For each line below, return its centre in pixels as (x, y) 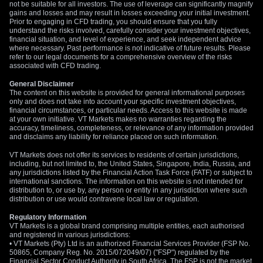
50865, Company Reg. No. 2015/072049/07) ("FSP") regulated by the (119, 252)
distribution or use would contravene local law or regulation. (104, 199)
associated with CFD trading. (55, 66)
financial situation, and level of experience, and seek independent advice (125, 39)
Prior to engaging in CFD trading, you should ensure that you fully (113, 22)
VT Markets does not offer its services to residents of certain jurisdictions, (124, 155)
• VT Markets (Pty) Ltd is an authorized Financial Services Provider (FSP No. (130, 244)
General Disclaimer (42, 84)
